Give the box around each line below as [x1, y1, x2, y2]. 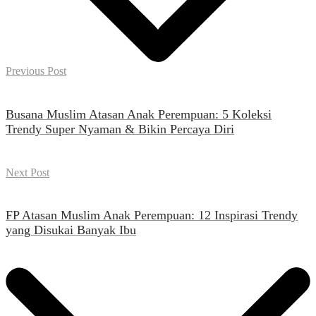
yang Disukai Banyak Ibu [6, 223, 136, 238]
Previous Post [6, 64, 66, 77]
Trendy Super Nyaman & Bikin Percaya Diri [6, 121, 234, 136]
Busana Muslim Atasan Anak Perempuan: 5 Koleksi [6, 107, 272, 121]
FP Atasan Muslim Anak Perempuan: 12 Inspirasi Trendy [6, 208, 298, 223]
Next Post [6, 166, 49, 178]
